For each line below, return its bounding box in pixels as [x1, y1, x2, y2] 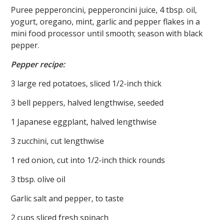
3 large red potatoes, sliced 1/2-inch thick [11, 78, 162, 89]
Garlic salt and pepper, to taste [11, 192, 124, 204]
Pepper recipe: [11, 58, 65, 70]
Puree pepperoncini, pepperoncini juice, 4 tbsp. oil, [11, 4, 197, 15]
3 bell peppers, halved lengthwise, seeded [11, 97, 164, 108]
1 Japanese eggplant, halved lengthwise [11, 116, 157, 127]
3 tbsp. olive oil [11, 173, 66, 185]
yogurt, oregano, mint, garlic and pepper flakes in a [11, 16, 200, 27]
